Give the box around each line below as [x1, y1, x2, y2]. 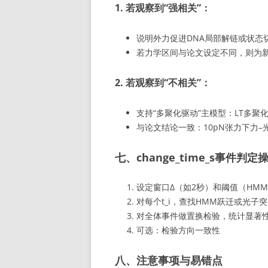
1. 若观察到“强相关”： [115, 1, 211, 14]
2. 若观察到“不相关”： [115, 76, 211, 89]
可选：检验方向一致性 [136, 224, 220, 236]
